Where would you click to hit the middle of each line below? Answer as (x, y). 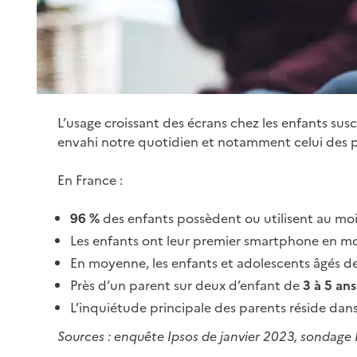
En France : (90, 180)
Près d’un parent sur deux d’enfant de (186, 285)
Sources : (86, 336)
